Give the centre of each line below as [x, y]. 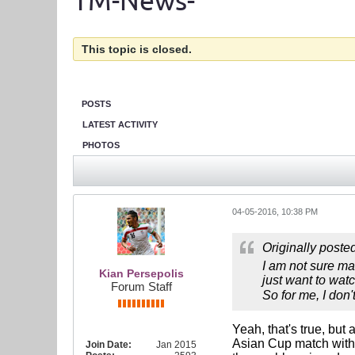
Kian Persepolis [141, 273]
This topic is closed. [137, 49]
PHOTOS [101, 145]
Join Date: [109, 345]
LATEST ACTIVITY [120, 124]
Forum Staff [141, 286]
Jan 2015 [176, 345]
